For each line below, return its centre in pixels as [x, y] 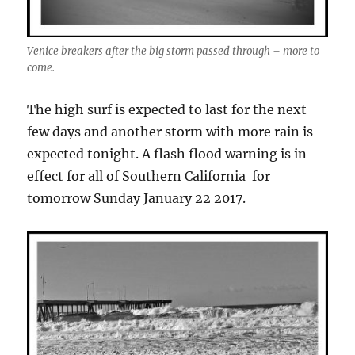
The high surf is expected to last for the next [167, 109]
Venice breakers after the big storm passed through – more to [174, 51]
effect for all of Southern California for [149, 176]
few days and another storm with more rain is [170, 131]
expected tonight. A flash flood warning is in [167, 153]
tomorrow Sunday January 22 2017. [137, 198]
